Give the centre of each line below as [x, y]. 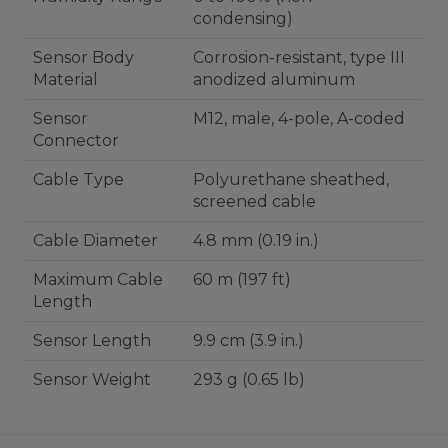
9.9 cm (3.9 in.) [248, 340]
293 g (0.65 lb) [249, 379]
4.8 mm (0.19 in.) [256, 240]
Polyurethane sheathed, [291, 179]
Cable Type [78, 179]
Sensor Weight [92, 379]
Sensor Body [83, 57]
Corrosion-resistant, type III [299, 57]
